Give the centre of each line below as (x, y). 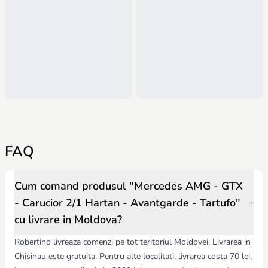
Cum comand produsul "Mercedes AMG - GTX (129, 186)
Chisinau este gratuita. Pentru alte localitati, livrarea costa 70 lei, (133, 257)
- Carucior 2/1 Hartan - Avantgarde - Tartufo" (127, 203)
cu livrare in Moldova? (68, 220)
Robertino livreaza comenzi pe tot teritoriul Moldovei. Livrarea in (133, 242)
